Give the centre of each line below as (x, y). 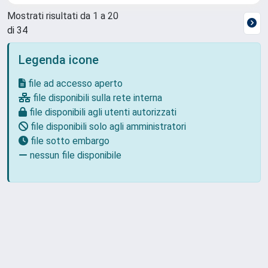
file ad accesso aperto (74, 83)
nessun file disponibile (74, 155)
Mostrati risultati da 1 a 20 (63, 16)
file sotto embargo (69, 141)
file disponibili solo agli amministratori (107, 127)
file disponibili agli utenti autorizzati (102, 112)
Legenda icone (59, 60)
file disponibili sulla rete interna (96, 98)
